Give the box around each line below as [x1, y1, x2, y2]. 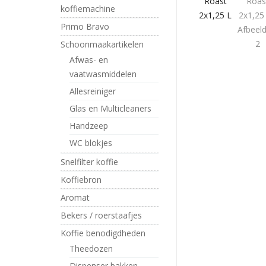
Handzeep [69, 120, 108, 131]
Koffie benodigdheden [61, 227, 145, 239]
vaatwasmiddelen [69, 68, 137, 80]
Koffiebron [61, 174, 102, 185]
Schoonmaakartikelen [61, 39, 144, 50]
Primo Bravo [61, 21, 109, 32]
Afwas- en [69, 54, 108, 65]
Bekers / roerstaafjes [61, 210, 142, 221]
